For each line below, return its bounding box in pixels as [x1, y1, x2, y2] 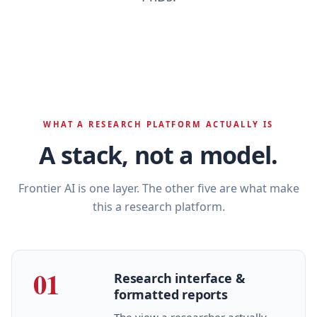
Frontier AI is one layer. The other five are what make [18, 180, 299, 196]
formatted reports [114, 285, 228, 303]
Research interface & [114, 269, 246, 287]
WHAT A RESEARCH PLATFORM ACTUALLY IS [43, 118, 274, 129]
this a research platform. [92, 198, 225, 214]
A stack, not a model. [39, 138, 278, 171]
